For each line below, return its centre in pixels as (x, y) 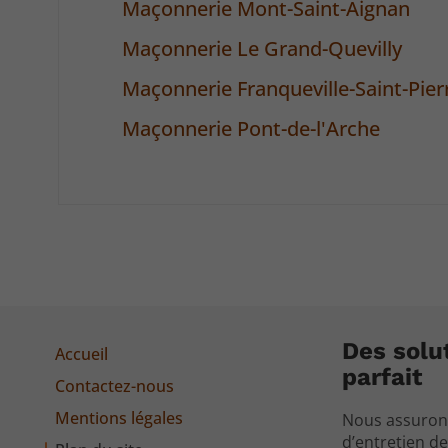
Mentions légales (119, 417)
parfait (382, 376)
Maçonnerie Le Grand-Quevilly (262, 49)
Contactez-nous (115, 385)
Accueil (82, 353)
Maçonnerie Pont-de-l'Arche (251, 129)
